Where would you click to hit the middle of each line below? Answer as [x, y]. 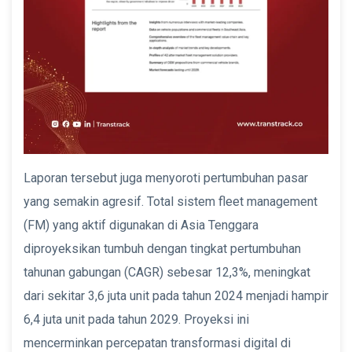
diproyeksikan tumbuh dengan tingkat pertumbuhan [162, 248]
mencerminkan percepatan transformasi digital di [157, 343]
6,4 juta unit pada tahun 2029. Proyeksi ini [136, 319]
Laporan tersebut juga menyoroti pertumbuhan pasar [166, 178]
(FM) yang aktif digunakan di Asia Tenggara [141, 225]
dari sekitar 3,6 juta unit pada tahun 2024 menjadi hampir [176, 295]
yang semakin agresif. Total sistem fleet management [170, 201]
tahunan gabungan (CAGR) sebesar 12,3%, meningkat [167, 272]
